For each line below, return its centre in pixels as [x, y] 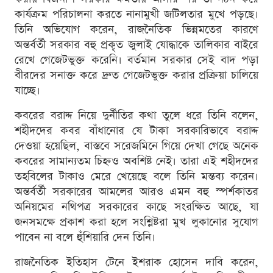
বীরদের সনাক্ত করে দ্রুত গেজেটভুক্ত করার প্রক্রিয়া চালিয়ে [136, 76]
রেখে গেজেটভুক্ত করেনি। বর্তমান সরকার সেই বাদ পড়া [136, 60]
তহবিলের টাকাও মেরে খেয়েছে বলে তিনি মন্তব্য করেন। [136, 177]
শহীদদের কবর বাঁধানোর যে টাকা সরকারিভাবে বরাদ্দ [136, 131]
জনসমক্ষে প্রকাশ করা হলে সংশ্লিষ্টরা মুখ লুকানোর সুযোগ [136, 222]
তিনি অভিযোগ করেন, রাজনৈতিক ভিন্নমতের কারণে [136, 30]
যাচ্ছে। [27, 91]
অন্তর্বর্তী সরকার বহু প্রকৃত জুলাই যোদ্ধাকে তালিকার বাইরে [136, 45]
